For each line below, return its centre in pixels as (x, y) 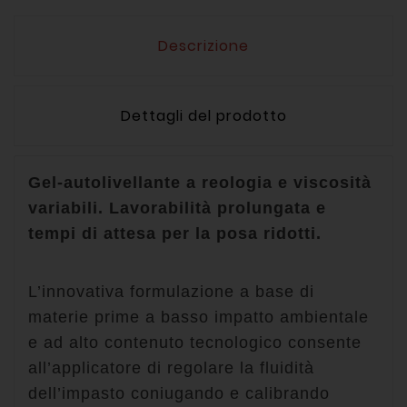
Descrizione (203, 46)
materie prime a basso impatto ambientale (199, 318)
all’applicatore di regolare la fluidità (171, 368)
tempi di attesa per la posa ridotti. (175, 234)
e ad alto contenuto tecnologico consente (195, 343)
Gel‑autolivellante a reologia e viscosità (200, 183)
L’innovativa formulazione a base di (171, 292)
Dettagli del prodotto (203, 116)
